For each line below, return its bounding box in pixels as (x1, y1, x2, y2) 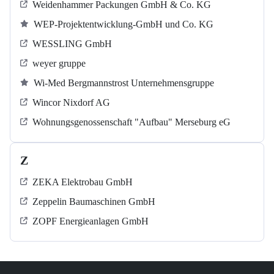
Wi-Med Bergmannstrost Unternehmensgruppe (34, 78, 214, 89)
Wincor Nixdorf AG (32, 97, 110, 108)
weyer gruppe (32, 58, 86, 69)
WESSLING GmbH (32, 39, 112, 50)
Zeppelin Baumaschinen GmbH (32, 196, 155, 207)
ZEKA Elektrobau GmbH (32, 177, 133, 188)
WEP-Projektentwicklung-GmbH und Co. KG (34, 19, 213, 30)
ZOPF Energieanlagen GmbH (32, 216, 149, 227)
